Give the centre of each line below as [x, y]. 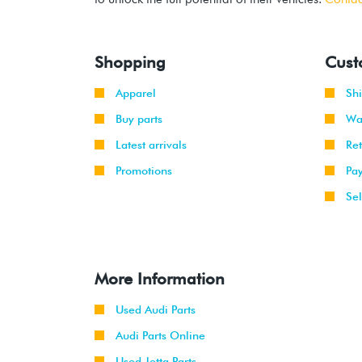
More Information [160, 279]
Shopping [130, 63]
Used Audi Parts [156, 310]
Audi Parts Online [160, 336]
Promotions [144, 171]
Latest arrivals [151, 145]
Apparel [136, 93]
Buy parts [139, 119]
